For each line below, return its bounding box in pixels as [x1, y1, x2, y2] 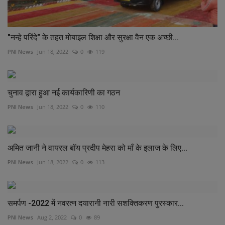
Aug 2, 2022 [37, 213, 67, 221]
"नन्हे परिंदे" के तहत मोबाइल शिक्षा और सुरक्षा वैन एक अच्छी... [8, 32, 179, 42]
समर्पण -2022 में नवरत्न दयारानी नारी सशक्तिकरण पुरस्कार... [8, 198, 184, 208]
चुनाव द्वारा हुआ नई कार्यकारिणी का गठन [8, 87, 120, 97]
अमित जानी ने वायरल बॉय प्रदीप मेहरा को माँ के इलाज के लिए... [8, 143, 187, 153]
